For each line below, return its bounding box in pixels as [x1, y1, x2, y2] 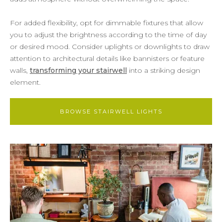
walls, [10, 65, 30, 75]
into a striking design [127, 65, 200, 75]
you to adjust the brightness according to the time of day [10, 30, 207, 39]
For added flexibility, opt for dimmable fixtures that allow [10, 18, 203, 27]
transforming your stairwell [30, 65, 127, 75]
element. [10, 77, 41, 87]
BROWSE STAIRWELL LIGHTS [59, 108, 163, 115]
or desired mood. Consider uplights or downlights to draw [10, 42, 210, 51]
